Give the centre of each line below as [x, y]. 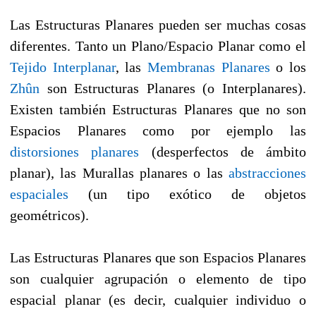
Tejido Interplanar [63, 67]
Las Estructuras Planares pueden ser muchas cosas [158, 24]
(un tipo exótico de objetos [187, 194]
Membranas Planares [209, 67]
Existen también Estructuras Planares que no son [158, 109]
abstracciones [267, 172]
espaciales [39, 194]
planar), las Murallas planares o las [119, 172]
